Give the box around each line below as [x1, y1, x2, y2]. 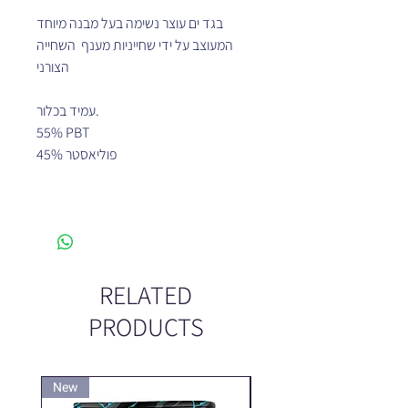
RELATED [99, 277, 192, 311]
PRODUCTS [87, 309, 204, 343]
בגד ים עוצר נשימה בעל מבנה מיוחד [36, 13, 223, 33]
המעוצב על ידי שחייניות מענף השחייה [36, 35, 233, 55]
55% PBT [36, 122, 89, 142]
